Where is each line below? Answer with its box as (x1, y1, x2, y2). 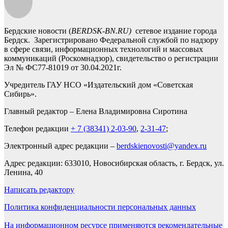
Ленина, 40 (4, 168, 43, 177)
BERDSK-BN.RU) (71, 26, 131, 36)
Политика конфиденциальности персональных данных (4, 203, 196, 212)
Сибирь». (4, 90, 37, 99)
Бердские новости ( (4, 26, 71, 36)
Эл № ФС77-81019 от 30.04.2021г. (4, 63, 122, 72)
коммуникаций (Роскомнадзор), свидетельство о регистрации (4, 54, 218, 63)
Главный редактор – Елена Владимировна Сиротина (4, 107, 187, 116)
